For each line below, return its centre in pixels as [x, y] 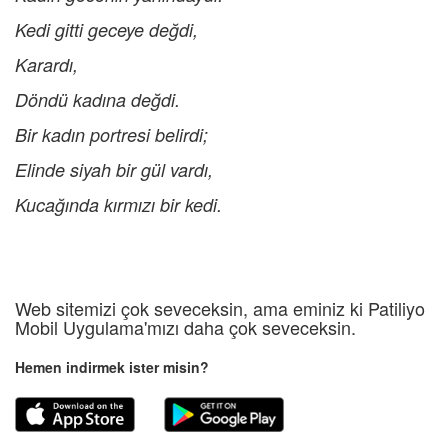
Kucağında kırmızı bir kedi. [118, 205]
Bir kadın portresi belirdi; [111, 135]
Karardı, [46, 65]
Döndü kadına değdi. [97, 100]
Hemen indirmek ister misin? [112, 367]
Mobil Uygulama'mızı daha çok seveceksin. [185, 327]
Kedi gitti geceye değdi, [106, 30]
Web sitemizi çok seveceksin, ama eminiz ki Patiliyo [220, 308]
